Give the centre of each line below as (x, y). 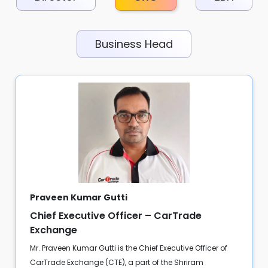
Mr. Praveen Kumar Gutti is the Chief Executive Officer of (128, 248)
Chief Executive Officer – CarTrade (115, 216)
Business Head (134, 44)
